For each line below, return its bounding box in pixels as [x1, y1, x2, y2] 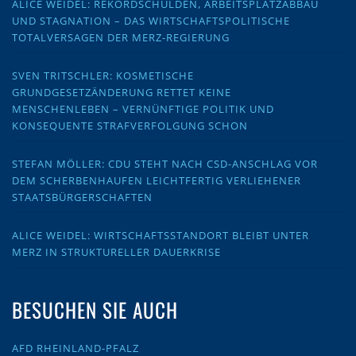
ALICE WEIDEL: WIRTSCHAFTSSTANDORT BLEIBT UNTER [12, 228, 309, 243]
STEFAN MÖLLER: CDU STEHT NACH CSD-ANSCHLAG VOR [12, 156, 318, 171]
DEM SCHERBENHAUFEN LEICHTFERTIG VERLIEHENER [12, 172, 301, 188]
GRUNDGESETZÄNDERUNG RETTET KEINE [12, 84, 231, 99]
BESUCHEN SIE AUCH [12, 295, 179, 325]
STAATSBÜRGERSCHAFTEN [12, 189, 153, 204]
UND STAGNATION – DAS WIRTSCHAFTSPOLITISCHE [12, 13, 290, 28]
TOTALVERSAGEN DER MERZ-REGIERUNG [12, 29, 230, 44]
